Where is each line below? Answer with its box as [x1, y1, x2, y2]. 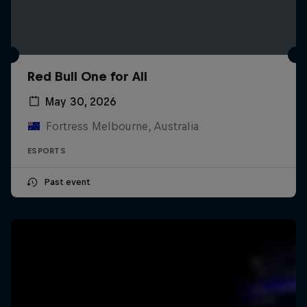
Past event [44, 176, 90, 187]
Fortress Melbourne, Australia [45, 119, 199, 132]
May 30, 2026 [45, 95, 116, 108]
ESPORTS [27, 146, 66, 155]
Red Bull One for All [27, 69, 147, 84]
